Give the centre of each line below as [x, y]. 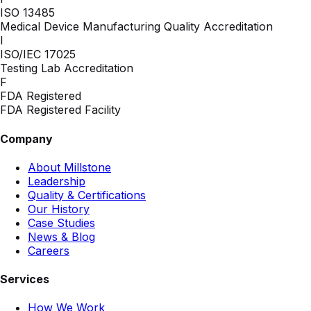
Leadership [57, 181]
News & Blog [61, 236]
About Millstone [69, 167]
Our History [59, 209]
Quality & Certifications [87, 195]
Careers [49, 250]
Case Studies [61, 222]
